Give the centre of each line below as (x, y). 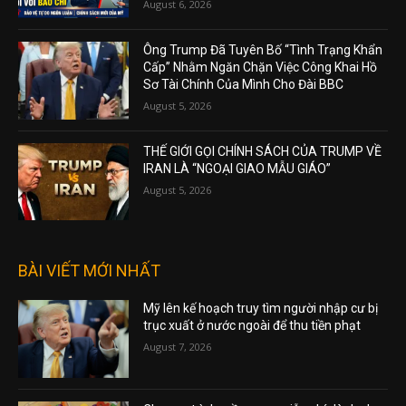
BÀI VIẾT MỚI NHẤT (89, 271)
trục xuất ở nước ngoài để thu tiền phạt (252, 326)
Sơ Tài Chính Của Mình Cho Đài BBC (244, 84)
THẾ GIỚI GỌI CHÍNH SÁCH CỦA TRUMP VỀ (263, 151)
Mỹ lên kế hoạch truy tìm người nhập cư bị (261, 309)
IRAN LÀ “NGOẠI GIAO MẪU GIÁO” (237, 168)
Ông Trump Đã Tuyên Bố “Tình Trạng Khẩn (263, 49)
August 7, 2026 (178, 347)
